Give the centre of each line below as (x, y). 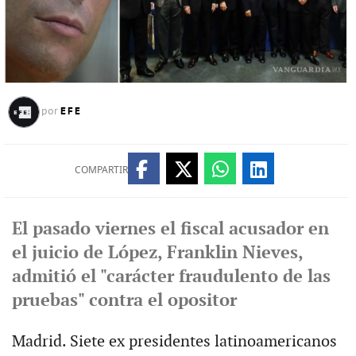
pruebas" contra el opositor (124, 300)
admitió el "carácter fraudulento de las (171, 277)
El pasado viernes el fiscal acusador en (170, 229)
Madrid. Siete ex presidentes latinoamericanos (174, 341)
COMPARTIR (101, 169)
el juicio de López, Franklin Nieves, (157, 253)
